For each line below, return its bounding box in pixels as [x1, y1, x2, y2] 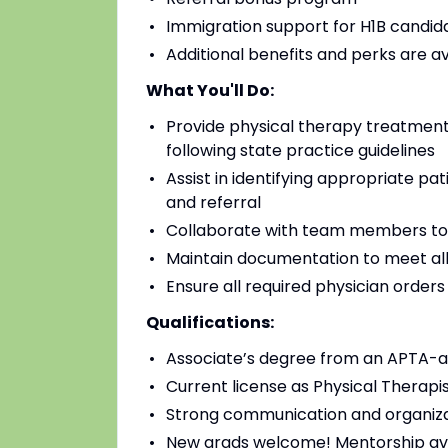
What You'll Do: [146, 79, 274, 102]
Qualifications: [146, 311, 274, 334]
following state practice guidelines [166, 139, 435, 162]
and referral [166, 191, 261, 214]
